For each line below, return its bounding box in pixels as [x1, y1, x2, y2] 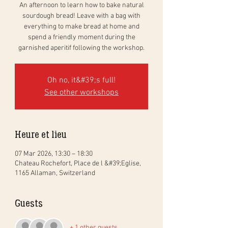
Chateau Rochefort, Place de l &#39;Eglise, [15, 159, 141, 168]
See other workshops [44, 87, 119, 98]
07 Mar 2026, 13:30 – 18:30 [15, 149, 93, 158]
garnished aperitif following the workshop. [18, 43, 145, 52]
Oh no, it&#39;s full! [47, 75, 116, 85]
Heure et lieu [15, 128, 67, 140]
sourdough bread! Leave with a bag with [22, 11, 140, 20]
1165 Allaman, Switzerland [15, 168, 95, 178]
